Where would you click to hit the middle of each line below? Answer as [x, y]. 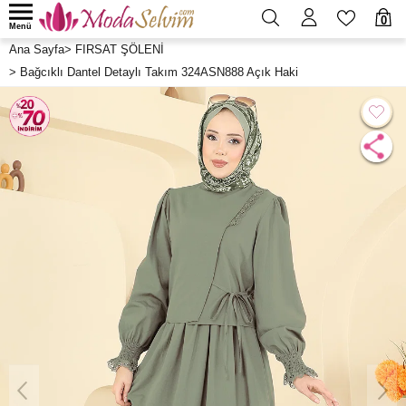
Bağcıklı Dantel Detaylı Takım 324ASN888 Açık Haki [159, 72]
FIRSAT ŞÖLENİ [120, 49]
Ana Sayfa [37, 49]
